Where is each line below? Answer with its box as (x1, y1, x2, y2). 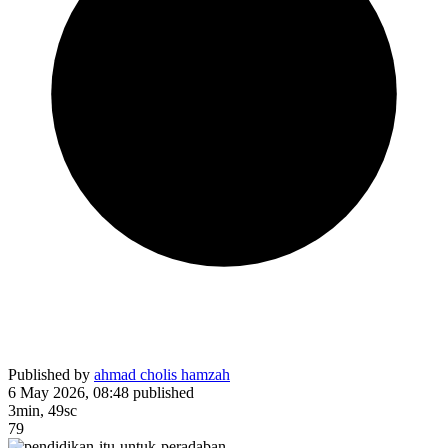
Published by (8, 365, 94, 383)
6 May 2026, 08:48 (8, 383, 129, 401)
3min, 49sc (8, 401, 77, 419)
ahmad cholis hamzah (94, 365, 230, 383)
